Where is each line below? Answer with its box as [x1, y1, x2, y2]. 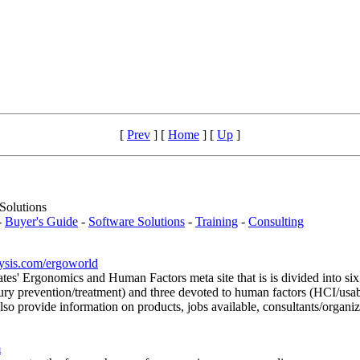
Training [195, 215, 238, 228]
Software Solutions [88, 215, 185, 228]
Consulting [248, 215, 304, 228]
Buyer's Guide [5, 215, 78, 228]
